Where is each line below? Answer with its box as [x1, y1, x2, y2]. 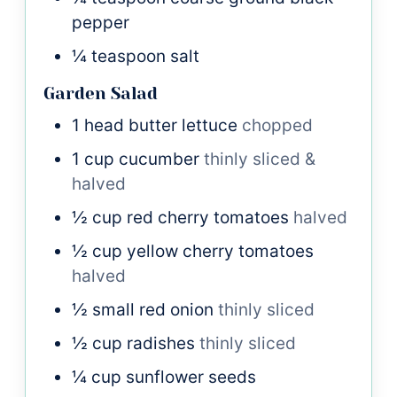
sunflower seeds [126, 366, 256, 387]
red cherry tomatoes [127, 206, 289, 228]
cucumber [119, 148, 199, 169]
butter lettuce [128, 114, 237, 136]
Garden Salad [43, 83, 158, 104]
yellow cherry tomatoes [127, 240, 314, 261]
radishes [127, 332, 195, 354]
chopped [242, 114, 313, 136]
